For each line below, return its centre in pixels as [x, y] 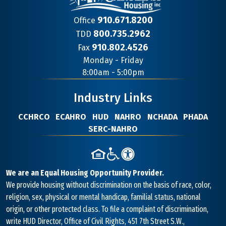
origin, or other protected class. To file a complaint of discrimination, [107, 209]
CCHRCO [34, 117]
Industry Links [113, 98]
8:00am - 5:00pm [113, 72]
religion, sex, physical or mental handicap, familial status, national [103, 197]
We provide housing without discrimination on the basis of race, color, [109, 185]
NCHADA [162, 117]
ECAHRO [71, 117]
